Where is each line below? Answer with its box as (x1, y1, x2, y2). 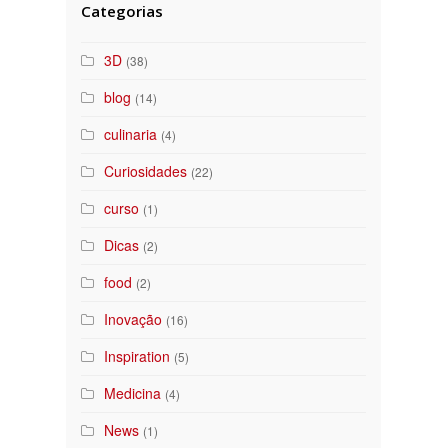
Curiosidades (104, 161, 188, 182)
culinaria (104, 124, 158, 145)
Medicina (104, 383, 162, 404)
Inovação (104, 309, 163, 330)
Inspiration (104, 346, 171, 367)
